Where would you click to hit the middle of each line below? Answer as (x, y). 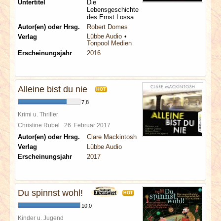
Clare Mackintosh (112, 137)
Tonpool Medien (109, 43)
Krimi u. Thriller (38, 114)
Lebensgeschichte (113, 10)
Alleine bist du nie (53, 89)
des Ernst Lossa (110, 17)
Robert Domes (107, 27)
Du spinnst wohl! (50, 193)
